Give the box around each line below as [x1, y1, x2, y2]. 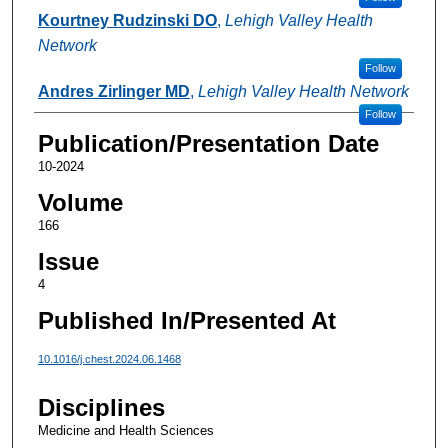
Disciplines [37, 394, 165, 422]
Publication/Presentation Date [37, 129, 379, 157]
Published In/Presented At [37, 306, 336, 334]
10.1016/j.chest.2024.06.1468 [37, 352, 181, 365]
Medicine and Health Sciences [37, 423, 214, 439]
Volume [37, 188, 123, 216]
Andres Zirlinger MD [37, 82, 190, 100]
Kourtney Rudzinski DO [37, 11, 217, 29]
